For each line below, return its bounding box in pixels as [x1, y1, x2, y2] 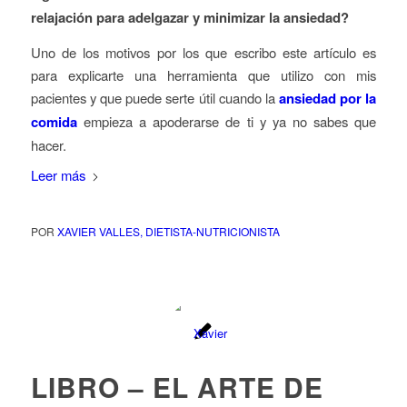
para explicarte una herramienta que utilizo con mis [30, 65, 377, 84]
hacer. [30, 134, 66, 154]
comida [30, 111, 84, 132]
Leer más [30, 164, 85, 184]
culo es [333, 42, 377, 62]
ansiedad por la [279, 87, 377, 108]
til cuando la [205, 87, 280, 107]
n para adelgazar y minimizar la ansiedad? [84, 7, 349, 28]
